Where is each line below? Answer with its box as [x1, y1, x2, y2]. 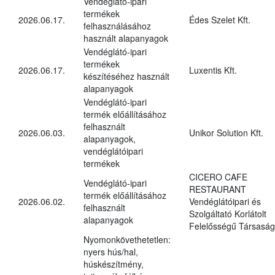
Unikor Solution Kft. [189, 126, 263, 139]
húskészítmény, [83, 257, 144, 270]
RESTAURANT [189, 182, 246, 195]
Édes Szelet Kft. [189, 13, 250, 26]
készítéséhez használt [83, 69, 169, 82]
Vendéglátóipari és [189, 195, 261, 207]
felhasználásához [83, 19, 151, 32]
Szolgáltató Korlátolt [189, 207, 266, 220]
